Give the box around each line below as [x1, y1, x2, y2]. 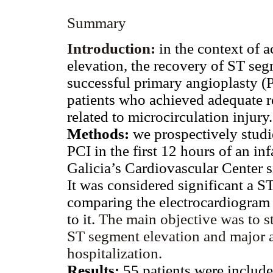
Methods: [67, 125, 129, 142]
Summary [67, 15, 126, 32]
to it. [67, 210, 99, 227]
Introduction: [67, 40, 155, 57]
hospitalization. [67, 244, 162, 261]
